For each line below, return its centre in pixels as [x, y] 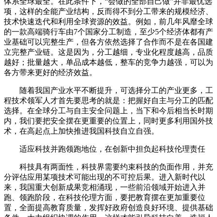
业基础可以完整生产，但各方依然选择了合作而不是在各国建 [108, 42]
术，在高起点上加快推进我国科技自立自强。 [81, 131]
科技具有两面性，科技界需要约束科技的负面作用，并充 [108, 167]
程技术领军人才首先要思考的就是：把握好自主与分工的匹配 [108, 101]
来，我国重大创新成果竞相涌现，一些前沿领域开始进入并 [105, 187]
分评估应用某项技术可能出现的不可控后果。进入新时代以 [105, 177]
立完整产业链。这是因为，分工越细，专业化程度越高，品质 [108, 52]
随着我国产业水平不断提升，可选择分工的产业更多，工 [108, 90]
